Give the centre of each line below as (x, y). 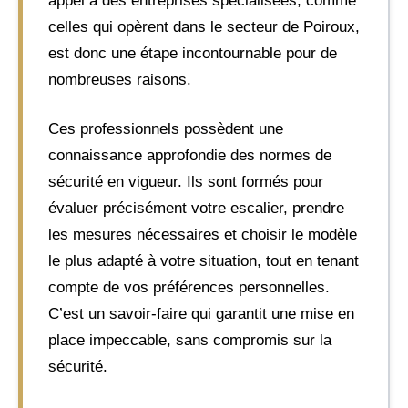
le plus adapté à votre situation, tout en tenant (204, 261)
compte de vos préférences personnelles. (189, 287)
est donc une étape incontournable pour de (193, 53)
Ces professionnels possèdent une (166, 129)
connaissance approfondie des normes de (190, 155)
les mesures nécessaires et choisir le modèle (203, 235)
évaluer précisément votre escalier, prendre (196, 208)
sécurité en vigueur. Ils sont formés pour (186, 182)
